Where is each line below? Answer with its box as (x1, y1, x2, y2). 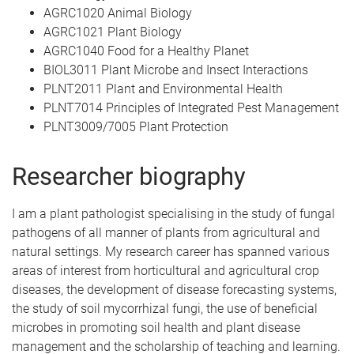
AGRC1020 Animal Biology (43, 6, 192, 21)
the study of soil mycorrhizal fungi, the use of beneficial (12, 301, 318, 316)
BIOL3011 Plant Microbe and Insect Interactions (43, 62, 308, 77)
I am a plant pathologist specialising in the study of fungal (12, 206, 335, 221)
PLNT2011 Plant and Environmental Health (43, 81, 283, 96)
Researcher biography (12, 162, 246, 191)
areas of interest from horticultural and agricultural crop (12, 263, 319, 278)
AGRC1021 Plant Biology (43, 24, 182, 40)
